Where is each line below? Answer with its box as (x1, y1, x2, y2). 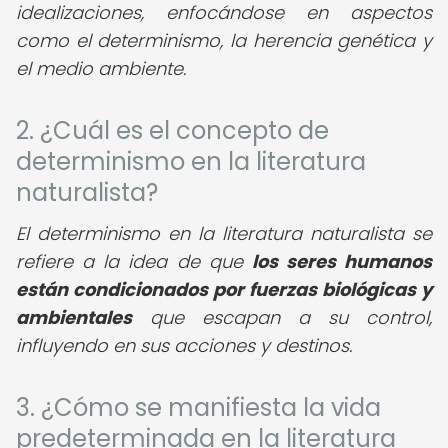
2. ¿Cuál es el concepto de (16, 114, 329, 147)
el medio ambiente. (16, 56, 186, 81)
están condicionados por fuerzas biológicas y (16, 277, 432, 302)
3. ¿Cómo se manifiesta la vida (16, 391, 381, 424)
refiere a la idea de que (16, 249, 252, 274)
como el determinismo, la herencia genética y (16, 28, 432, 53)
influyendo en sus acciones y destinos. (16, 333, 352, 358)
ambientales (16, 305, 132, 330)
